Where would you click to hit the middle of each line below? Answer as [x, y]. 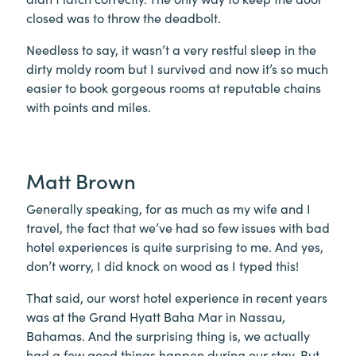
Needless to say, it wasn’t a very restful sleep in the [171, 49]
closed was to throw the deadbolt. [124, 17]
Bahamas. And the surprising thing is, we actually [168, 335]
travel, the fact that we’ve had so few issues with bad [178, 227]
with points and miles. [89, 106]
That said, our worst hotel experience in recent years [177, 297]
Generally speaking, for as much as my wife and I [168, 208]
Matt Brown [81, 180]
